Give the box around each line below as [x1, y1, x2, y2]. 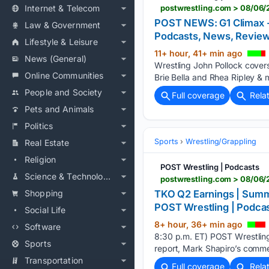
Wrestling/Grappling [186, 137, 256, 147]
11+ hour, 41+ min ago [154, 48, 245, 59]
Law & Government [25, 20, 101, 30]
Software [25, 222, 61, 232]
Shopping [25, 188, 64, 198]
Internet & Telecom [25, 3, 100, 13]
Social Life [25, 205, 66, 215]
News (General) [25, 53, 86, 64]
